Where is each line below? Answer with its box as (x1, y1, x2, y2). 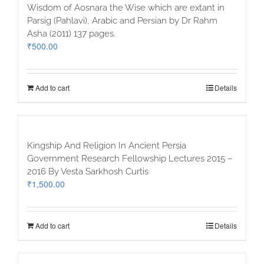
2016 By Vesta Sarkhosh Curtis (27, 166, 148, 177)
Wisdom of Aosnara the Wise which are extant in (27, 2, 225, 14)
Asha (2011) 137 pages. (27, 28, 115, 39)
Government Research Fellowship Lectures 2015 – (27, 153, 232, 164)
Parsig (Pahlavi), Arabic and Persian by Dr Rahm (27, 15, 217, 27)
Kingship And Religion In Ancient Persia (27, 140, 186, 151)
